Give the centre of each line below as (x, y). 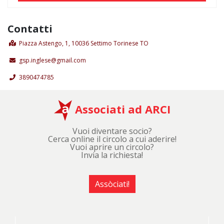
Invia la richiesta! (112, 155)
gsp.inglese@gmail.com (52, 60)
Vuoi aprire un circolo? (112, 147)
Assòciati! (112, 184)
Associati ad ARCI (121, 109)
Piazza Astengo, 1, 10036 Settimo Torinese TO (84, 43)
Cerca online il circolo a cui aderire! (112, 139)
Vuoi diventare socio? (112, 131)
